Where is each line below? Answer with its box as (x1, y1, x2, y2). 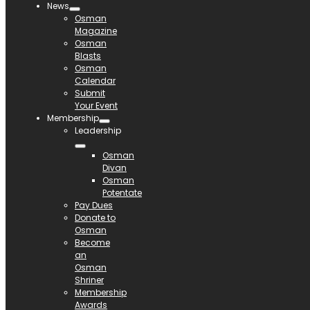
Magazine (75, 25, 117, 37)
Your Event (75, 100, 118, 112)
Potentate (102, 187, 142, 199)
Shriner (75, 274, 104, 286)
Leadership (75, 125, 121, 137)
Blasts (75, 50, 101, 62)
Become (75, 237, 110, 249)
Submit (75, 87, 105, 100)
